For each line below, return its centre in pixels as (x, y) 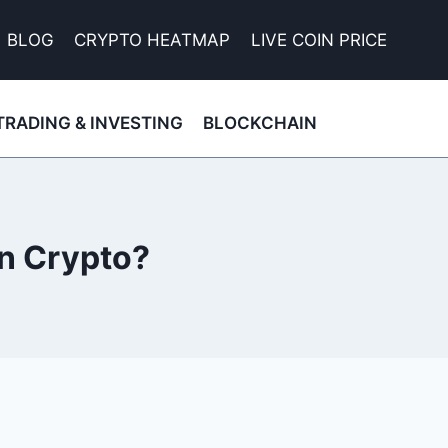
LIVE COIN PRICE (318, 39)
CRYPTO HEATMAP (152, 39)
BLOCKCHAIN (259, 123)
